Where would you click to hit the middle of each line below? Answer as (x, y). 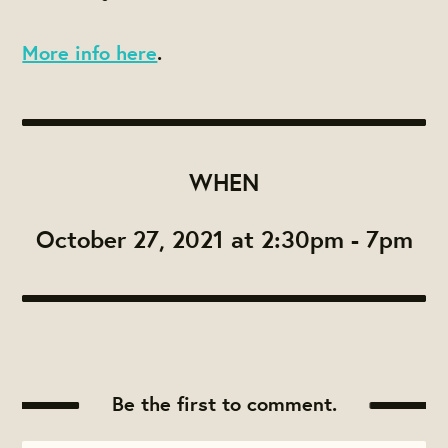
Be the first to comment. (224, 404)
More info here (90, 53)
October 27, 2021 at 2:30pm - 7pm (224, 239)
